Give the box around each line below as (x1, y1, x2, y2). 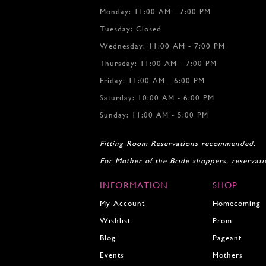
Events (100, 250, 124, 259)
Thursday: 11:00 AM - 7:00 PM (100, 58, 217, 68)
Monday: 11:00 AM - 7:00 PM (100, 7, 211, 16)
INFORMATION (100, 179, 169, 190)
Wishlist (100, 216, 131, 225)
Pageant (212, 233, 242, 242)
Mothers (212, 250, 243, 259)
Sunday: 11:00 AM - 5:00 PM (100, 110, 208, 119)
